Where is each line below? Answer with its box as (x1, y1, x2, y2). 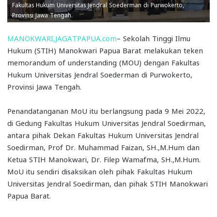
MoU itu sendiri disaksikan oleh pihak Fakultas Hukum (7, 167, 192, 176)
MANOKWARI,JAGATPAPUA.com (7, 33, 117, 43)
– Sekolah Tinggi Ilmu (117, 33, 190, 43)
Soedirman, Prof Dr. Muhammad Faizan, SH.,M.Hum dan (7, 142, 200, 152)
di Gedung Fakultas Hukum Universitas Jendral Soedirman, (7, 118, 206, 127)
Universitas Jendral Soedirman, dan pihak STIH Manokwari (7, 179, 208, 188)
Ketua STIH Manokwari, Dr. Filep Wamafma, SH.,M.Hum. (7, 155, 201, 164)
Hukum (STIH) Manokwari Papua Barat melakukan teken (7, 46, 203, 55)
